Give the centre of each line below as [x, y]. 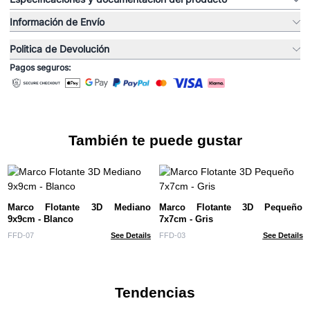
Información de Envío [57, 21]
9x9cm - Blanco [40, 219]
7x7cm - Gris [186, 219]
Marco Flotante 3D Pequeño [231, 207]
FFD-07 [20, 236]
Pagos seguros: [40, 68]
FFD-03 [172, 236]
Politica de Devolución [60, 49]
